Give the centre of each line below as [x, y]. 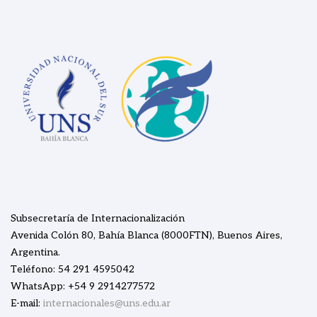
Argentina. [35, 252]
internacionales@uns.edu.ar [107, 303]
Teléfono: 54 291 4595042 [73, 269]
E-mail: [25, 303]
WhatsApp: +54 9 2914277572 [83, 286]
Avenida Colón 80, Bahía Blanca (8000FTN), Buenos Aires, [146, 235]
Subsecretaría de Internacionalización [98, 218]
